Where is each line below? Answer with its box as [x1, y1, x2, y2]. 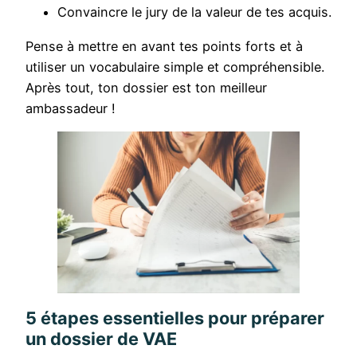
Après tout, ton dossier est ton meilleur [25, 79, 267, 96]
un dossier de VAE [25, 328, 177, 349]
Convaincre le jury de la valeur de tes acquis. [57, 4, 331, 21]
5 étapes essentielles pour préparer [25, 307, 324, 328]
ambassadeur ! [25, 100, 116, 116]
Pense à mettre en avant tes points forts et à [25, 37, 303, 54]
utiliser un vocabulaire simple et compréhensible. [25, 58, 324, 75]
